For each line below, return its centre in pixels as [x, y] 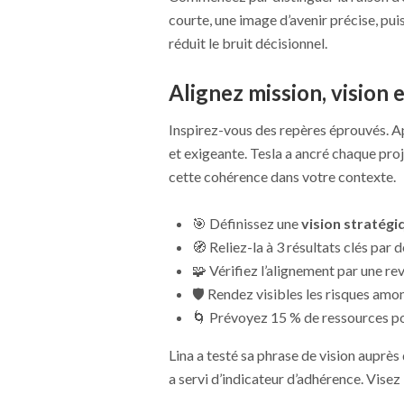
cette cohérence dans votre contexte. [282, 176]
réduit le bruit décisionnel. [248, 42]
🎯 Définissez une [246, 223]
